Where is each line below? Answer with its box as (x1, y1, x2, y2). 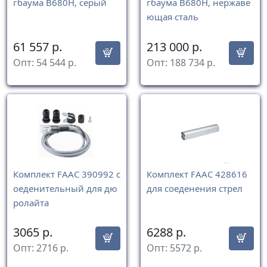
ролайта (13, 196, 49, 209)
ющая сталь (147, 11, 198, 23)
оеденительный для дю (13, 182, 117, 194)
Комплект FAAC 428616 (147, 167, 247, 180)
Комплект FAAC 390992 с (13, 167, 120, 180)
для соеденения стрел (147, 182, 243, 194)
